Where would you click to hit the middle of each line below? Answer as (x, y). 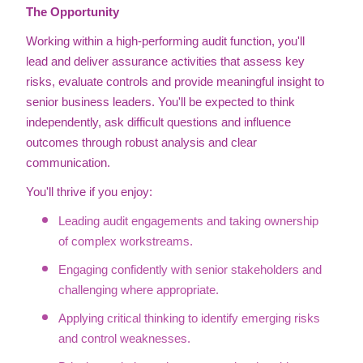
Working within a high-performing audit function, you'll (165, 41)
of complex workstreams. (126, 241)
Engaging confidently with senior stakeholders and (190, 270)
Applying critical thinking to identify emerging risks (189, 318)
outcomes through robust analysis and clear (141, 143)
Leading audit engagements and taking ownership (188, 221)
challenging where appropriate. (139, 290)
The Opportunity (73, 12)
